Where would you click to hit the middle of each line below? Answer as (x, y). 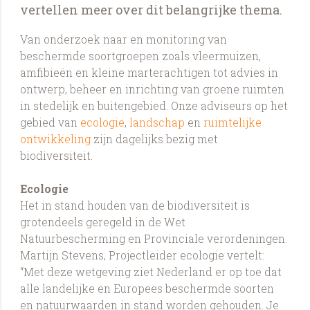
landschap (157, 122)
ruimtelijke (233, 122)
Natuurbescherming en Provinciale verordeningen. (154, 238)
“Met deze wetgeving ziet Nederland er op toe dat (151, 272)
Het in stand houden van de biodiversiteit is (135, 205)
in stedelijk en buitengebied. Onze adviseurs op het (154, 106)
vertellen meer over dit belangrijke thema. (152, 10)
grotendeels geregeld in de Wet (103, 222)
